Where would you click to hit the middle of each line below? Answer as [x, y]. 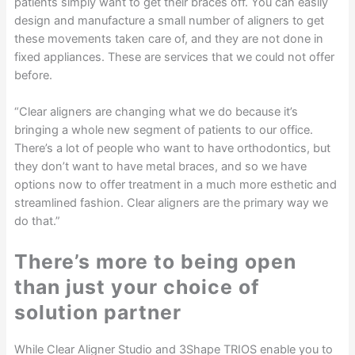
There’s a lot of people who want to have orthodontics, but [172, 149]
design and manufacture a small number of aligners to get [169, 20]
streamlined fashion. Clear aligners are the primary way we [171, 203]
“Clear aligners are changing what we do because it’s [156, 112]
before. [33, 75]
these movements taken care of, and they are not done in [168, 38]
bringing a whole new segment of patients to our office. [163, 130]
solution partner [97, 313]
